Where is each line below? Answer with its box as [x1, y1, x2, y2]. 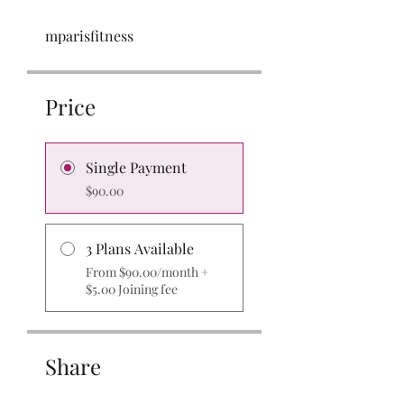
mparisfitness [45, 25, 133, 45]
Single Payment [86, 157, 187, 177]
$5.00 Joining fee [86, 280, 178, 298]
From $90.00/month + [86, 262, 208, 280]
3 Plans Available [86, 238, 194, 258]
